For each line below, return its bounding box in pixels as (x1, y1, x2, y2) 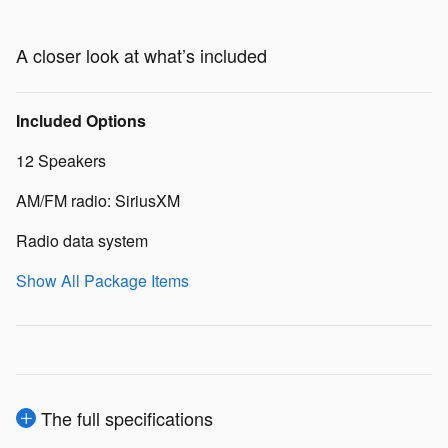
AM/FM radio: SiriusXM (16, 189, 180, 213)
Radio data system (16, 229, 148, 253)
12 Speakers (16, 149, 106, 173)
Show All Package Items (16, 269, 189, 293)
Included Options (16, 109, 146, 133)
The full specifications (41, 405, 213, 432)
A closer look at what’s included (16, 42, 267, 69)
